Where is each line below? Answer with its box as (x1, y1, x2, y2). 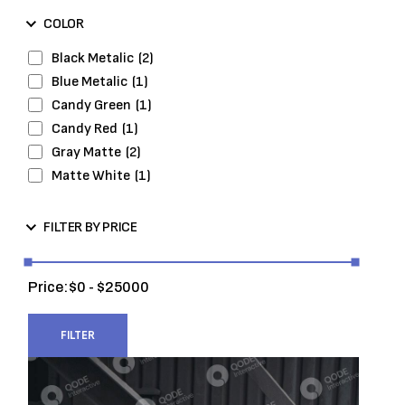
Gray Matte (52, 143, 122, 161)
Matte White (52, 166, 131, 184)
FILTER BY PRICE (43, 218, 137, 236)
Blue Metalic (52, 72, 128, 90)
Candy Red (52, 119, 118, 137)
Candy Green (52, 96, 132, 114)
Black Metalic (52, 49, 135, 67)
